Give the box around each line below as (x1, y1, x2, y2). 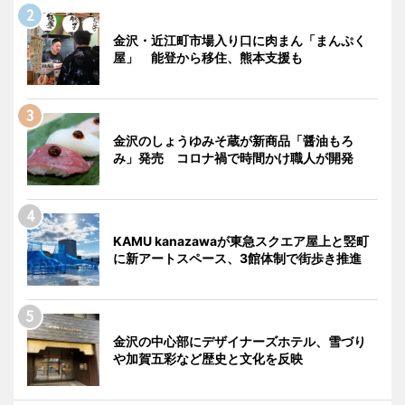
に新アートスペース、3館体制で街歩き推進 (113, 250, 362, 266)
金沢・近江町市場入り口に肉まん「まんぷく (113, 32, 366, 48)
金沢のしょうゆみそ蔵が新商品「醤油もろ (113, 132, 353, 148)
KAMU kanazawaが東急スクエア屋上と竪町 (113, 232, 369, 249)
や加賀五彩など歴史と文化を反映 (113, 350, 303, 366)
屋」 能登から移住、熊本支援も (113, 49, 303, 65)
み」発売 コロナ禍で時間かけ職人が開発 (113, 149, 353, 165)
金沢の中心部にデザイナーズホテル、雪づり (113, 333, 366, 349)
